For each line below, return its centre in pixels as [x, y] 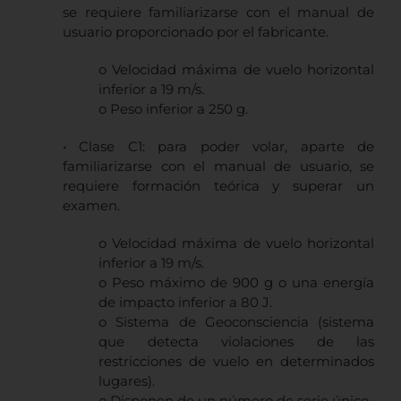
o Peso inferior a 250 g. [173, 109]
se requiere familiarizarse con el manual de [218, 13]
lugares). [127, 381]
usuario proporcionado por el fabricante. [196, 32]
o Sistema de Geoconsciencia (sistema [236, 322]
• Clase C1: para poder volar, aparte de [218, 147]
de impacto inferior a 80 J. [185, 303]
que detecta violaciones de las [236, 342]
